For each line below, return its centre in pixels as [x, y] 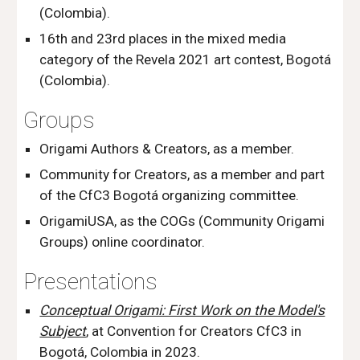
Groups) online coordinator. [123, 242]
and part [299, 174]
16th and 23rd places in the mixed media [163, 39]
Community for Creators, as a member [156, 174]
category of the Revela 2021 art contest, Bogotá [186, 59]
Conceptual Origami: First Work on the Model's [182, 310]
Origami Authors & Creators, [127, 149]
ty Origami [294, 221]
